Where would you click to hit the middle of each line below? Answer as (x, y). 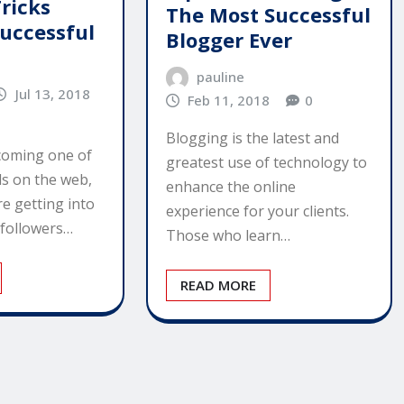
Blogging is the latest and (252, 138)
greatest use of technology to (266, 163)
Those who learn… (228, 236)
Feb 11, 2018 (229, 100)
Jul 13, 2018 (52, 93)
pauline (221, 76)
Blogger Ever (229, 39)
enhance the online (230, 187)
